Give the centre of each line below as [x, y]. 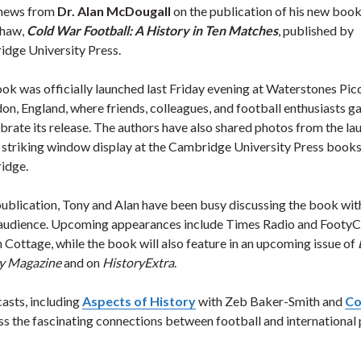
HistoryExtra [138, 262]
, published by [316, 30]
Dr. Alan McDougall [114, 11]
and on [82, 262]
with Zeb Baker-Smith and [270, 301]
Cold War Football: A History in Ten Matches [152, 30]
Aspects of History [139, 301]
